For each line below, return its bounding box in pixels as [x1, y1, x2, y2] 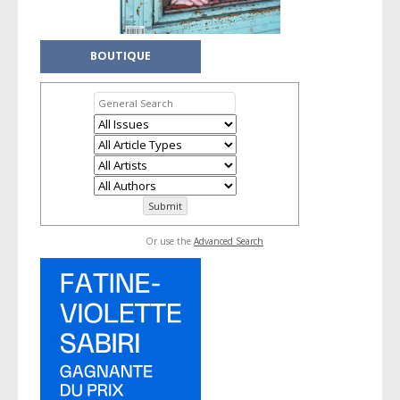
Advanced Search [193, 234, 263, 247]
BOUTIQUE [89, 48, 151, 64]
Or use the [145, 234, 194, 247]
